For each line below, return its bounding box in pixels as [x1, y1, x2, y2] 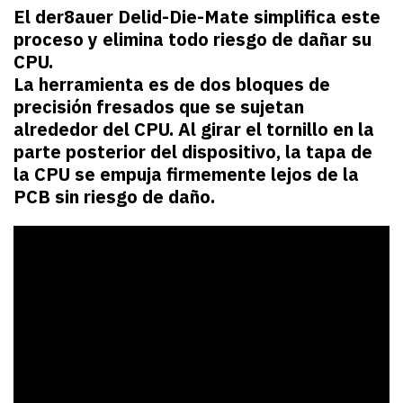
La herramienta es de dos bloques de [13, 71, 330, 96]
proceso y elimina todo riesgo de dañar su [13, 26, 372, 51]
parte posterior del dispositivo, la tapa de [13, 139, 372, 164]
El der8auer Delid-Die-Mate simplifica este [13, 4, 381, 29]
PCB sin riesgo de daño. [13, 184, 215, 209]
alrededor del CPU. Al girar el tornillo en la [13, 116, 374, 141]
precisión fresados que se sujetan [13, 94, 304, 119]
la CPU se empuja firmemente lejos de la [13, 161, 359, 186]
